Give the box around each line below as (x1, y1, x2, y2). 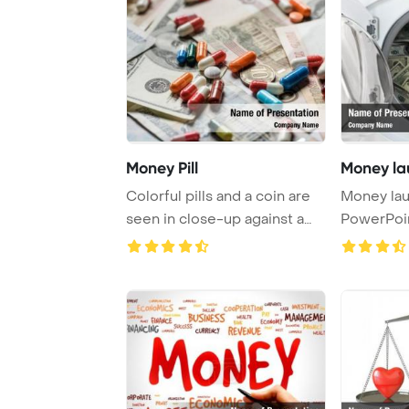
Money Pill (126, 157, 198, 178)
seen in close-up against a (126, 209, 304, 228)
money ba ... (126, 232, 204, 251)
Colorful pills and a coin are (126, 186, 310, 205)
